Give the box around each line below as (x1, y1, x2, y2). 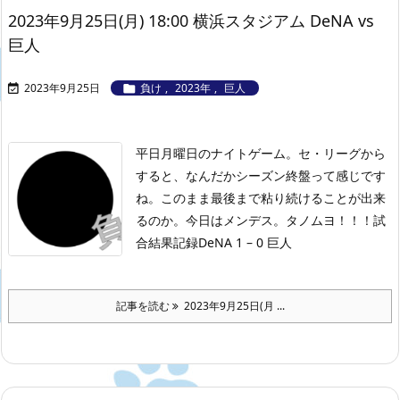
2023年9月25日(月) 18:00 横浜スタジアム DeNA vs (8, 10, 374, 32)
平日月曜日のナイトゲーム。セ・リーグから (136, 145, 386, 162)
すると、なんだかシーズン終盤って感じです (136, 167, 386, 185)
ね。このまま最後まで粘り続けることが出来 (136, 189, 386, 207)
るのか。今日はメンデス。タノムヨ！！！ (136, 212, 373, 229)
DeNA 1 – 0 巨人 (198, 234, 292, 252)
